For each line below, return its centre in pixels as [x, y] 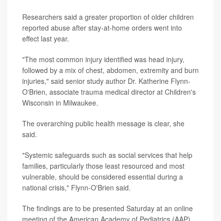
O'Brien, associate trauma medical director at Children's [109, 92]
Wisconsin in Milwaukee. [60, 102]
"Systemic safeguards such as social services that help [107, 155]
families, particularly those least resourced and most [103, 166]
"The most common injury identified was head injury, [103, 59]
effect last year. [46, 38]
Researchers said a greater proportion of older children [108, 17]
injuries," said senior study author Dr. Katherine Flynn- [106, 81]
